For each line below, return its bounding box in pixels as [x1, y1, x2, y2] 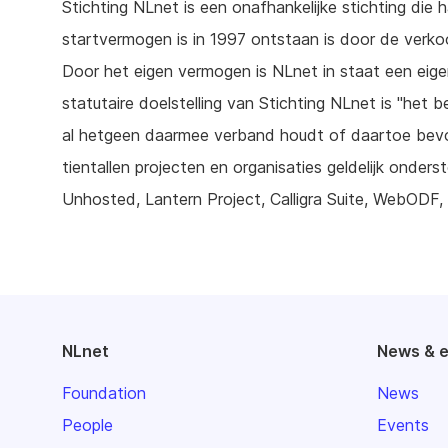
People [62, 414, 113, 435]
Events [377, 414, 429, 435]
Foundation [62, 382, 146, 403]
